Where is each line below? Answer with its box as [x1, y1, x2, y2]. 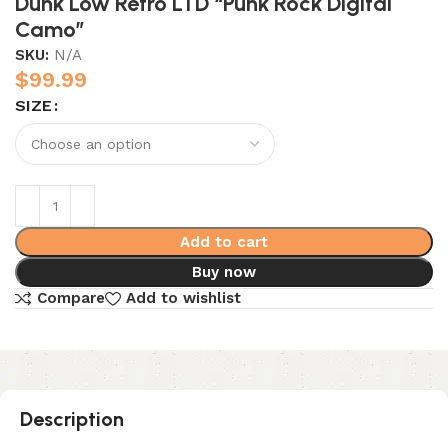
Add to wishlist [125, 289, 241, 308]
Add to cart [179, 233, 268, 252]
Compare [36, 289, 105, 308]
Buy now [191, 263, 256, 282]
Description [20, 406, 124, 431]
